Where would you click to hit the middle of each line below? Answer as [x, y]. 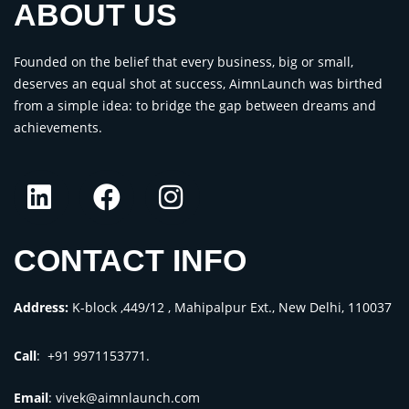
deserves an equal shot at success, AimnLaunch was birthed [198, 83]
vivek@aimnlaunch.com [128, 398]
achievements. [58, 127]
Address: [41, 308]
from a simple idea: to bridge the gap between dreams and [195, 105]
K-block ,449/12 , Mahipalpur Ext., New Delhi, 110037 [230, 308]
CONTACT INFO [130, 261]
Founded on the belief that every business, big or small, [184, 61]
